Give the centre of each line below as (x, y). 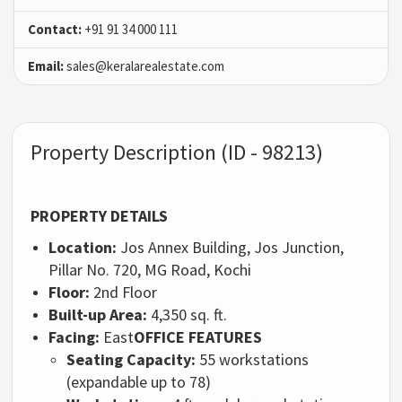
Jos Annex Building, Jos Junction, (231, 247)
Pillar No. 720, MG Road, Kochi (150, 269)
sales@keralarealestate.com (144, 66)
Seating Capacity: (131, 359)
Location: (83, 247)
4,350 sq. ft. (188, 314)
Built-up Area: (98, 314)
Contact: (55, 29)
